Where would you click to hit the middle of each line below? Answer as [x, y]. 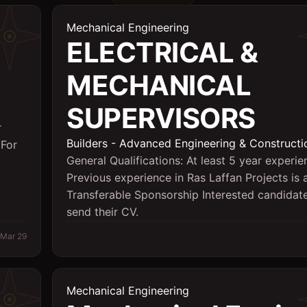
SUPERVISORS [161, 118]
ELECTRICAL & [162, 52]
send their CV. [102, 212]
